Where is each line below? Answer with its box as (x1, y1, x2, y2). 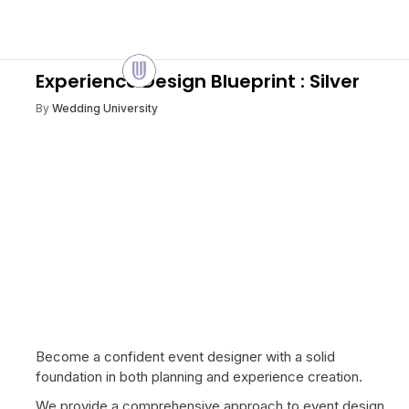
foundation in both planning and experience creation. (36, 368, 362, 386)
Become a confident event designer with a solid (36, 348, 335, 366)
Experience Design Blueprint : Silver (36, 68, 360, 94)
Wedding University (52, 101, 158, 115)
